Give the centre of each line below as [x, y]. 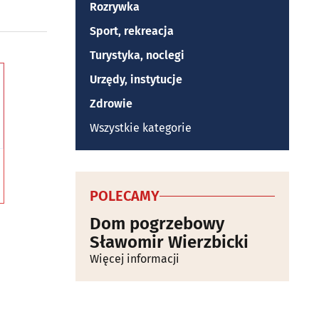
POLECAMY [125, 196]
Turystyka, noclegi [137, 55]
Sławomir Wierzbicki [169, 242]
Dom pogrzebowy [157, 224]
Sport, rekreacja [132, 31]
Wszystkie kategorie [141, 128]
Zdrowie [111, 104]
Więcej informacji [135, 259]
